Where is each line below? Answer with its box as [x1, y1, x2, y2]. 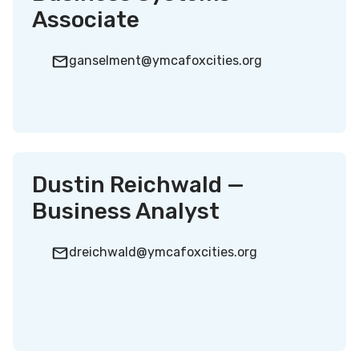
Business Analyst [32, 198, 220, 224]
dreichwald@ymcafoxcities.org [69, 244, 257, 260]
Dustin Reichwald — [32, 171, 244, 198]
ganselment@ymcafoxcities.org [69, 53, 262, 68]
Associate [32, 6, 139, 33]
